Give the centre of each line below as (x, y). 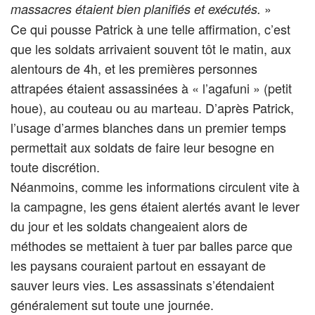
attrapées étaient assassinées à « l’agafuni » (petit (151, 88)
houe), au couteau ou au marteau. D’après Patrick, (152, 107)
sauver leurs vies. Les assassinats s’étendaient (142, 284)
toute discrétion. (55, 166)
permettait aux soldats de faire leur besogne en (142, 147)
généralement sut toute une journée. (112, 304)
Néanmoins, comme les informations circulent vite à (155, 186)
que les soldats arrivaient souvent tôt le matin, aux (151, 48)
